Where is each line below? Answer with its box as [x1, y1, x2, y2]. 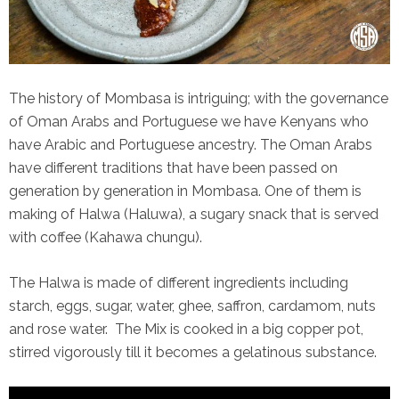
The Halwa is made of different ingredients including [9, 273, 348, 291]
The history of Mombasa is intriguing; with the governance [9, 89, 388, 107]
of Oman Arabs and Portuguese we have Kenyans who [9, 112, 369, 130]
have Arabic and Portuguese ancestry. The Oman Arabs [9, 135, 372, 153]
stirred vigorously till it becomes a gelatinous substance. [9, 343, 377, 361]
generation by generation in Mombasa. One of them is [9, 182, 362, 199]
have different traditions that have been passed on [9, 159, 338, 176]
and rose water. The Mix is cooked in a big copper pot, [9, 320, 363, 338]
